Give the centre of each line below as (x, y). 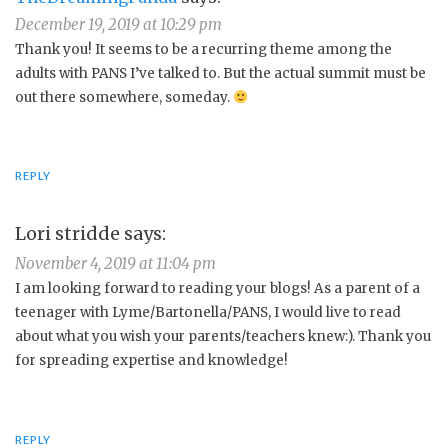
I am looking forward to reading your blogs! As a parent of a (217, 289)
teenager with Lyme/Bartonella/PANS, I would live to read (208, 313)
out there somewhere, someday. (124, 98)
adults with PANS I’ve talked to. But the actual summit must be (220, 74)
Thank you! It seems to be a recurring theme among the (203, 50)
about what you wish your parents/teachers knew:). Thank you (223, 337)
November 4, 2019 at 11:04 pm (115, 264)
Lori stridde (67, 234)
